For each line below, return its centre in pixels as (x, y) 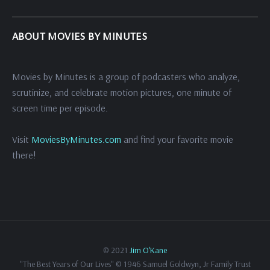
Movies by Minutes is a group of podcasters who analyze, (126, 77)
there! (24, 155)
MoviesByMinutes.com (76, 140)
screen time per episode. (61, 108)
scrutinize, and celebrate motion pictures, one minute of (122, 93)
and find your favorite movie (177, 140)
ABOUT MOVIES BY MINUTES (80, 36)
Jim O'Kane (148, 250)
